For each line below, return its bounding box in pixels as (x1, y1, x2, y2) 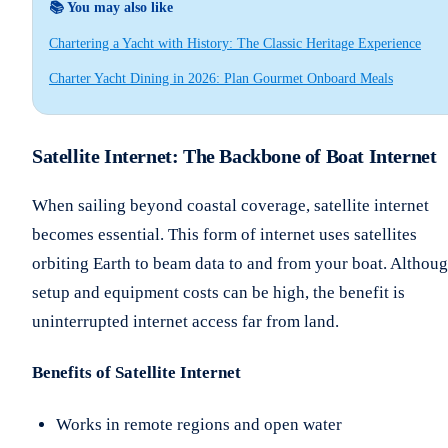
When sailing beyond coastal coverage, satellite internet (32, 195, 429, 215)
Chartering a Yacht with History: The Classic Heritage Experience (49, 35, 421, 51)
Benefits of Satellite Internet (32, 363, 241, 383)
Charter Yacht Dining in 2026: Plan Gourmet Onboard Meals (49, 70, 393, 86)
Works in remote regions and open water (56, 415, 342, 435)
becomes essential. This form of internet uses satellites (32, 224, 417, 244)
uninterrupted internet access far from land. (32, 311, 339, 331)
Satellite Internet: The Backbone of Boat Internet (32, 144, 437, 167)
